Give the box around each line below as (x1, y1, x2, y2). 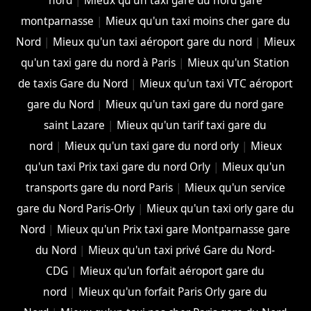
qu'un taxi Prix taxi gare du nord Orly (25, 159, 211, 174)
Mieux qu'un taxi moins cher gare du (105, 13, 290, 28)
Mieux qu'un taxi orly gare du (146, 201, 294, 216)
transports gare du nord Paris (25, 180, 173, 195)
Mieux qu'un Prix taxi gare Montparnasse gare (57, 221, 291, 237)
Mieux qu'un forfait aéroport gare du (80, 263, 265, 278)
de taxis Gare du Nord (17, 76, 128, 91)
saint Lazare (44, 117, 106, 133)
